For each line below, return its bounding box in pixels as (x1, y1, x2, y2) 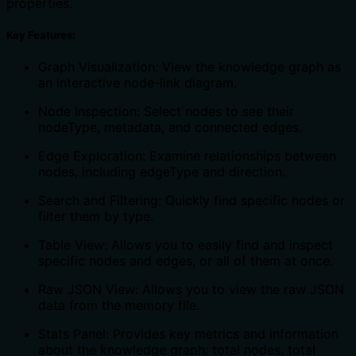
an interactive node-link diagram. (38, 74, 237, 91)
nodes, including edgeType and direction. (38, 163, 285, 180)
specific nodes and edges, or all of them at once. (38, 252, 333, 269)
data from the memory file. (38, 296, 199, 313)
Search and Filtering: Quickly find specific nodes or (38, 192, 345, 208)
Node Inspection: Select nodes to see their (38, 103, 294, 119)
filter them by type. (38, 207, 153, 224)
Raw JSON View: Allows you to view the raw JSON (38, 281, 344, 297)
